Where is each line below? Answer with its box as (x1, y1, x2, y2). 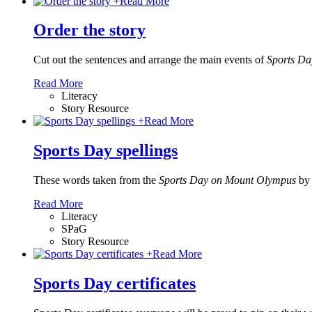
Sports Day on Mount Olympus (159, 174, 299, 187)
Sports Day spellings (33, 141, 178, 160)
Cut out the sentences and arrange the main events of (33, 54, 267, 66)
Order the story (33, 21, 146, 40)
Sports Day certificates (33, 274, 196, 293)
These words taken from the (33, 174, 159, 187)
